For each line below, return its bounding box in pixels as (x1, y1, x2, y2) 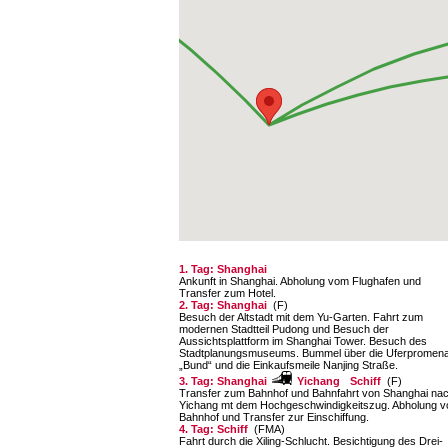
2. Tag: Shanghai (179, 299, 270, 311)
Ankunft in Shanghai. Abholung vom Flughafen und (179, 275, 421, 287)
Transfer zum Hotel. (179, 287, 276, 299)
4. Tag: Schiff (179, 423, 251, 435)
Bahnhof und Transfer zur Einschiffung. (179, 411, 369, 423)
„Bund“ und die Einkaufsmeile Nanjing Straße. (179, 359, 398, 371)
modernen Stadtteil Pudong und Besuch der (179, 323, 389, 335)
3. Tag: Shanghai (179, 375, 267, 387)
